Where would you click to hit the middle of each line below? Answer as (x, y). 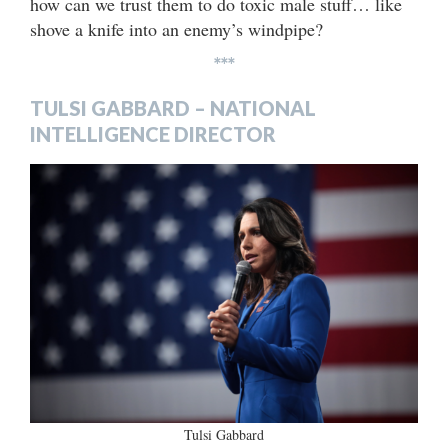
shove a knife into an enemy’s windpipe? (176, 29)
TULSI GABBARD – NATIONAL (173, 108)
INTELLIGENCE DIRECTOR (153, 134)
